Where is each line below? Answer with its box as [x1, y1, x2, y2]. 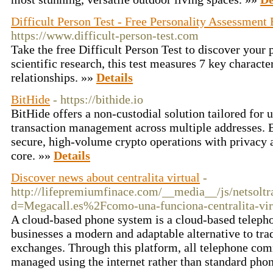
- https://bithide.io [53, 93, 143, 106]
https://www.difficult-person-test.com [11, 29, 199, 42]
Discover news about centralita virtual [11, 171, 200, 184]
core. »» [11, 149, 54, 162]
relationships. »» [11, 71, 96, 84]
